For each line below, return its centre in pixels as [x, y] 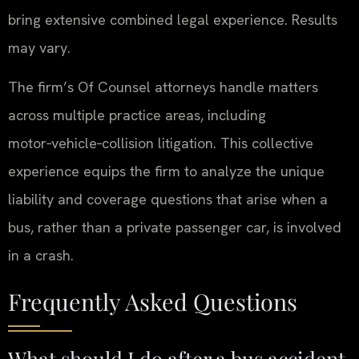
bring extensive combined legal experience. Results [173, 19]
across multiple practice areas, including [137, 115]
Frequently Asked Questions [153, 301]
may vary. [39, 47]
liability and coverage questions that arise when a [168, 200]
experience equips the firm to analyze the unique [166, 171]
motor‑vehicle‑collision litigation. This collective [161, 143]
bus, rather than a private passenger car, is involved [175, 228]
